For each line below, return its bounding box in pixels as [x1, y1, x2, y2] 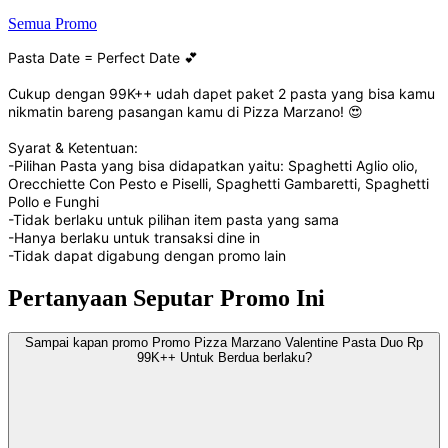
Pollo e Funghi [8, 192, 99, 210]
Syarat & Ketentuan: [8, 138, 138, 156]
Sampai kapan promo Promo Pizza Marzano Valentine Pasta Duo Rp [25, 334, 423, 350]
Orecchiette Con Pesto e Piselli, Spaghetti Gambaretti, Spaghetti [8, 174, 429, 192]
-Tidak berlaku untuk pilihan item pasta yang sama [8, 210, 339, 228]
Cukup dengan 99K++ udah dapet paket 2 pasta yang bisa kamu [8, 84, 435, 102]
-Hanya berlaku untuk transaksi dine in [8, 228, 260, 246]
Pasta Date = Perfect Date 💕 [8, 48, 198, 66]
